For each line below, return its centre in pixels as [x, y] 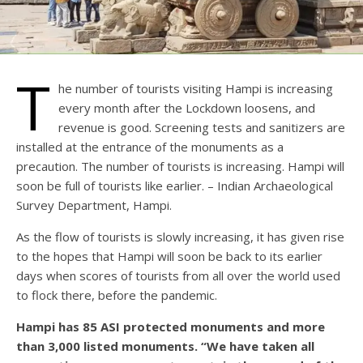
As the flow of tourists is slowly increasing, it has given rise [180, 236]
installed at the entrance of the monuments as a [150, 146]
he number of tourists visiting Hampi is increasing [196, 88]
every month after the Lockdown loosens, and [187, 107]
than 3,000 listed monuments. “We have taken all [165, 346]
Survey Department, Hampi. [94, 205]
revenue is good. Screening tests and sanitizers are [202, 127]
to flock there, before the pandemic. [117, 295]
